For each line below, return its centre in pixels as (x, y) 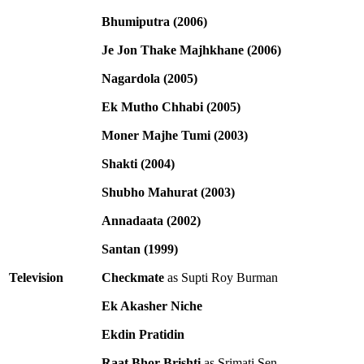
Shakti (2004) (138, 163)
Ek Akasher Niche (152, 305)
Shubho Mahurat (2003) (168, 192)
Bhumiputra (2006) (154, 21)
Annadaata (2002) (151, 220)
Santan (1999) (140, 249)
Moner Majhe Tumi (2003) (175, 135)
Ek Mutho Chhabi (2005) (171, 106)
